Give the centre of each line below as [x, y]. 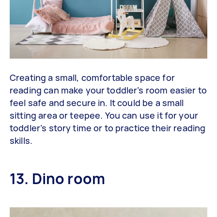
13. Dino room [57, 178]
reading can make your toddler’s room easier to [108, 90]
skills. [21, 140]
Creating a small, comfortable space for [92, 77]
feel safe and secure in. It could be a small [97, 102]
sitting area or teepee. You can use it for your [104, 115]
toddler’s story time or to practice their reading [108, 128]
